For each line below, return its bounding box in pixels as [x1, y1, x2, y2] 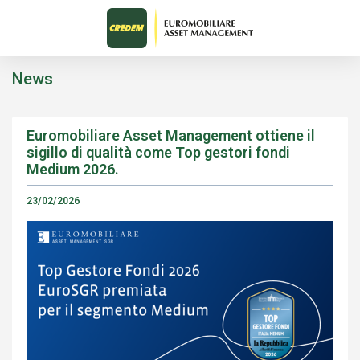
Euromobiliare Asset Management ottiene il [27, 127, 315, 144]
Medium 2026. [27, 161, 119, 178]
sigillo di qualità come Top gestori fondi [27, 144, 290, 161]
